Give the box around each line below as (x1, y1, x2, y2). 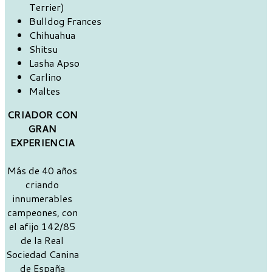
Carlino (29, 70, 61, 84)
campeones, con (7, 205, 78, 220)
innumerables (12, 191, 73, 206)
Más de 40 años (7, 163, 78, 178)
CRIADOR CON (7, 107, 78, 122)
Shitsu (29, 42, 58, 56)
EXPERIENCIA (10, 135, 75, 150)
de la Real (21, 233, 64, 248)
